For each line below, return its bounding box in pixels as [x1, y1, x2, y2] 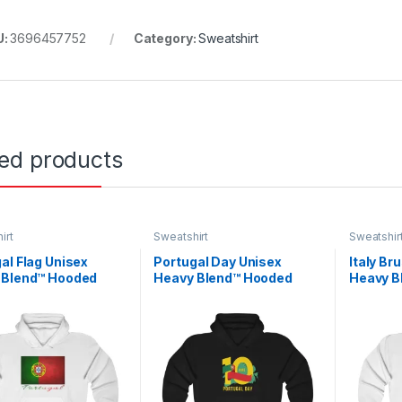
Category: [133, 31, 199, 47]
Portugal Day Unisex [153, 253, 282, 269]
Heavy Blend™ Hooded [153, 269, 293, 285]
